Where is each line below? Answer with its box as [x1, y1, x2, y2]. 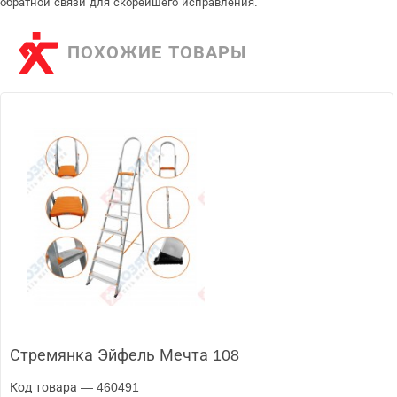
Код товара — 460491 [10, 379, 139, 394]
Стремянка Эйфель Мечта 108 [10, 346, 239, 364]
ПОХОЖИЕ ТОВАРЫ [67, 43, 246, 63]
